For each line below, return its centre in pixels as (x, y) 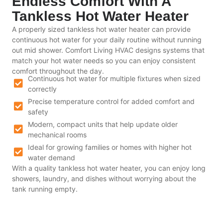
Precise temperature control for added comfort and (111, 101)
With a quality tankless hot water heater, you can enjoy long (109, 168)
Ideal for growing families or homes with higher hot (110, 147)
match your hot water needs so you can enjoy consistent (104, 60)
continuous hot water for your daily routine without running (107, 39)
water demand (52, 157)
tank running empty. (45, 189)
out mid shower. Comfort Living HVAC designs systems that (108, 50)
